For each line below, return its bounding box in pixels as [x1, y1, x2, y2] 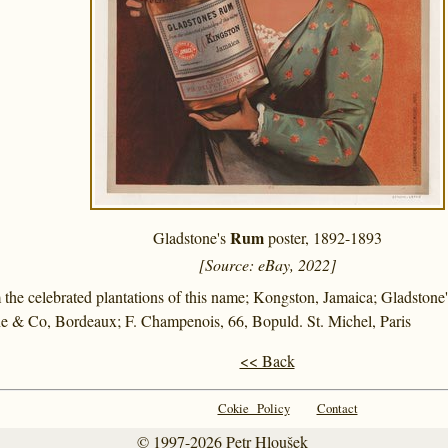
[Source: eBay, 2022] [198, 254, 336, 276]
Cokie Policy [217, 399, 290, 418]
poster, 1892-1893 [263, 227, 382, 248]
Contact [316, 399, 358, 418]
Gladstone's [152, 227, 230, 248]
